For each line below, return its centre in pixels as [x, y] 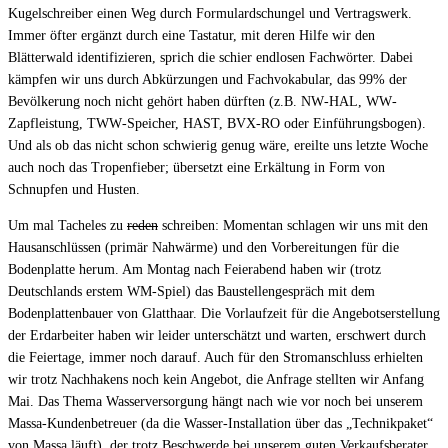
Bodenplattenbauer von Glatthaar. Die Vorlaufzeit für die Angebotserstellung [224, 314]
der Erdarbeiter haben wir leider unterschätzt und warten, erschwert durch [217, 336]
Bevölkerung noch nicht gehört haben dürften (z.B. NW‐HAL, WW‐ [202, 102]
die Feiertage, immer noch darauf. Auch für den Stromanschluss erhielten [215, 358]
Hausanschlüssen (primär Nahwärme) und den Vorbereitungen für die [203, 248]
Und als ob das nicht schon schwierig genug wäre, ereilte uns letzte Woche [218, 146]
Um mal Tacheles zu [67, 226]
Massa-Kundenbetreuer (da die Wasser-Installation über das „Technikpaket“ [220, 424]
